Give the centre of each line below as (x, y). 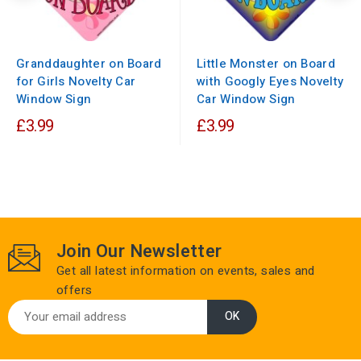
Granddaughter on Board (89, 63)
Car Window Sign (246, 99)
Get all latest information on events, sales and (186, 270)
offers (75, 290)
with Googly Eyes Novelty (270, 81)
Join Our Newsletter (139, 251)
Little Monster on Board (266, 63)
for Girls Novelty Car (76, 81)
